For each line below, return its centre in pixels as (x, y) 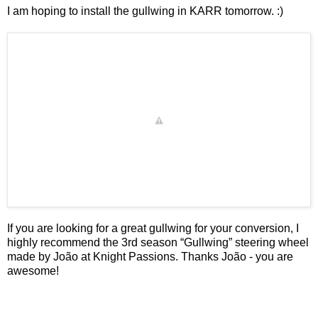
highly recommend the (64, 243)
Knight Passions (134, 257)
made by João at (50, 257)
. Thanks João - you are (234, 257)
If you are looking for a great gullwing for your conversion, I (153, 229)
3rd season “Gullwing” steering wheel (215, 243)
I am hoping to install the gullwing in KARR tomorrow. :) (145, 11)
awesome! (33, 271)
